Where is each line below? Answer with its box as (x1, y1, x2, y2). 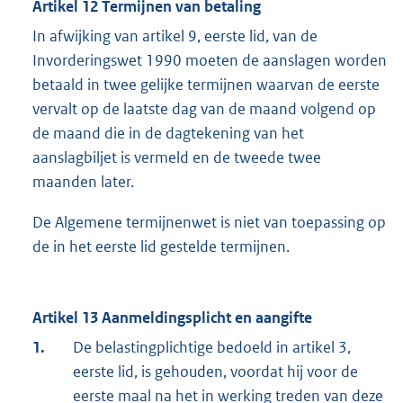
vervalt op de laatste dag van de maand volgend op (32, 99, 376, 120)
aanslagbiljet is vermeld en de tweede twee (32, 148, 321, 168)
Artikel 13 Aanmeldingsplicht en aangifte (32, 308, 312, 328)
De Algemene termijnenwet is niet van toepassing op (32, 212, 386, 233)
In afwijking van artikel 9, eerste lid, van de (32, 26, 318, 47)
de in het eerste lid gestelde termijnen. (32, 237, 290, 257)
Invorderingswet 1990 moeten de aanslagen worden (32, 50, 387, 71)
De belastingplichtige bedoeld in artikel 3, (73, 337, 351, 358)
